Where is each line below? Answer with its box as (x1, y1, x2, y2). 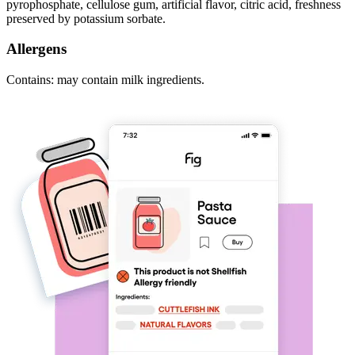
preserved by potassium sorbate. (6, 11, 166, 25)
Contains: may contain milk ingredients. (6, 73, 204, 87)
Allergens (6, 40, 67, 58)
